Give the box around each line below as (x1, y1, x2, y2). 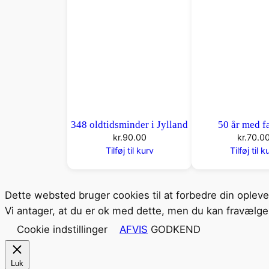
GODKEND (151, 223, 201, 236)
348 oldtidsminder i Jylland (71, 119, 189, 131)
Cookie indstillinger (17, 223, 107, 236)
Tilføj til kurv (105, 145, 154, 156)
